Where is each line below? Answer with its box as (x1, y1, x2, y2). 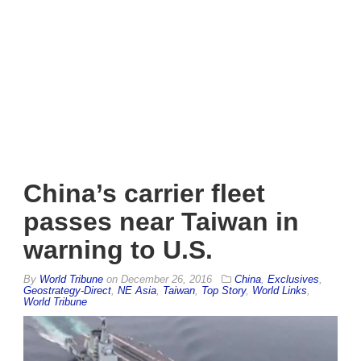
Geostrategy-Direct (23, 284, 111, 297)
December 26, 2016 (121, 272, 212, 285)
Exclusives (268, 272, 319, 285)
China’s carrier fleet (23, 178, 265, 208)
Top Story (201, 284, 246, 297)
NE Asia (118, 284, 156, 297)
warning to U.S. (23, 234, 213, 264)
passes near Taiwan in (23, 206, 299, 236)
